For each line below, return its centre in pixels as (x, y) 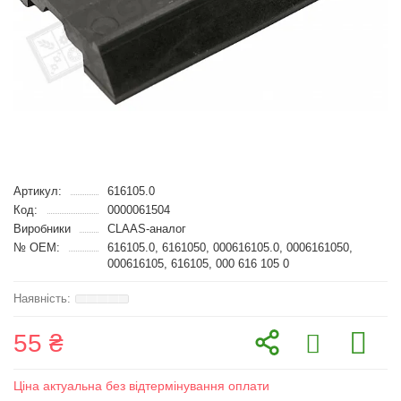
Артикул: (38, 191)
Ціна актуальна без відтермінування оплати (141, 386)
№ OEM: (37, 247)
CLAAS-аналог (146, 229)
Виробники (42, 229)
